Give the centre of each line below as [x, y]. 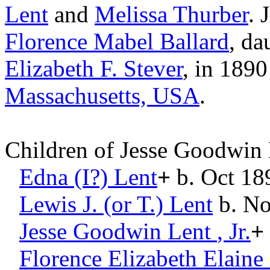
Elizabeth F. [61, 68]
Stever [153, 68]
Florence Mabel [79, 41]
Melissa [131, 14]
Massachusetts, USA [102, 96]
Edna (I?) [64, 177]
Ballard [194, 41]
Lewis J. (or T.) [91, 204]
